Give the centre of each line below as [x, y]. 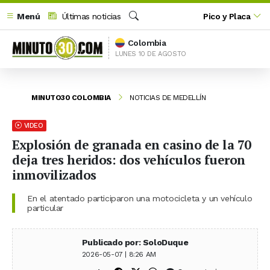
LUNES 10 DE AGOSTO [151, 54]
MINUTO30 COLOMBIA [71, 97]
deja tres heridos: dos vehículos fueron [129, 159]
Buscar [141, 29]
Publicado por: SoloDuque [135, 242]
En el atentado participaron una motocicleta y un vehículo [140, 198]
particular [45, 208]
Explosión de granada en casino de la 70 [132, 144]
